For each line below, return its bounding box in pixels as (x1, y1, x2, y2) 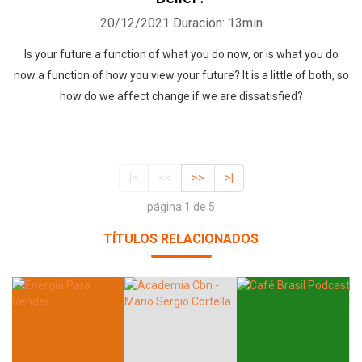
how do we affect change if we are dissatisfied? (59, 90, 303, 103)
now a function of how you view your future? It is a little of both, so (13, 69, 349, 82)
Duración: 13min (172, 15, 263, 31)
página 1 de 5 (147, 200, 215, 214)
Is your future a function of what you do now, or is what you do (23, 48, 339, 61)
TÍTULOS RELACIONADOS (103, 231, 259, 247)
